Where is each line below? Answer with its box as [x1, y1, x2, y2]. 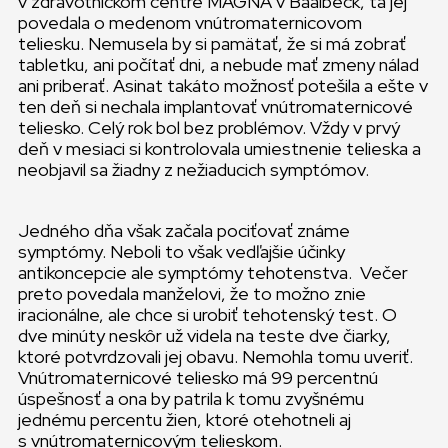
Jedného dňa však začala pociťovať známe [18, 219, 350, 242]
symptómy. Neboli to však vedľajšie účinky [18, 240, 345, 263]
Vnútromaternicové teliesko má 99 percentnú [18, 366, 378, 389]
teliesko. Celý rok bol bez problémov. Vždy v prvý [18, 116, 400, 139]
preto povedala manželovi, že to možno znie [18, 282, 366, 305]
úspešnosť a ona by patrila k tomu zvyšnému [18, 387, 364, 410]
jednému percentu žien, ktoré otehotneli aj [18, 408, 351, 431]
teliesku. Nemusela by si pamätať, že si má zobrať [18, 32, 406, 55]
